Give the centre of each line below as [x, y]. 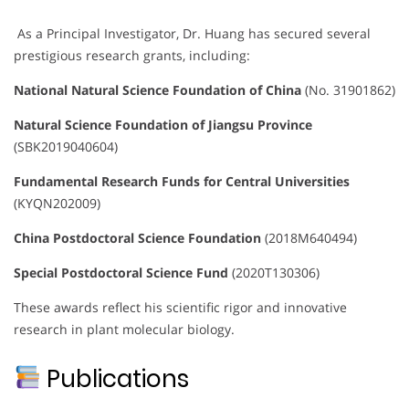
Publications [115, 378]
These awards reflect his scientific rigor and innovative [180, 307]
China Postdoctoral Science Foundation [137, 237]
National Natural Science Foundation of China [157, 89]
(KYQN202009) [57, 203]
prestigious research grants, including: [132, 55]
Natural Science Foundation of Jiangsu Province [163, 124]
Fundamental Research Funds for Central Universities [182, 181]
